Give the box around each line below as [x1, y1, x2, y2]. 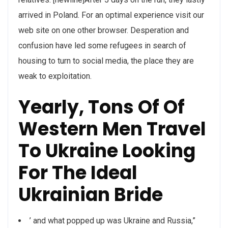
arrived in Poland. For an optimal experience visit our [18, 10, 204, 20]
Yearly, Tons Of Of [18, 94, 185, 120]
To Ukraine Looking [18, 138, 195, 164]
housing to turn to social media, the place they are [18, 56, 194, 66]
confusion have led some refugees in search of [18, 41, 186, 50]
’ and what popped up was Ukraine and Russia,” [30, 216, 195, 225]
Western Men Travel [18, 116, 206, 142]
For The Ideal [18, 160, 137, 186]
